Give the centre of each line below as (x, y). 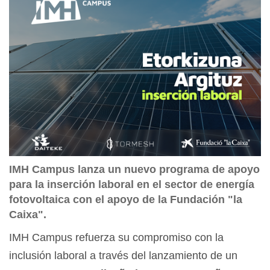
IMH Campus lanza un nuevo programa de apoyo (134, 170)
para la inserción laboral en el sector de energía (132, 185)
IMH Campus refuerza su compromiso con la (116, 238)
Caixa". (28, 215)
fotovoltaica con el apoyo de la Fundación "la (126, 200)
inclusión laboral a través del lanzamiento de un (123, 256)
